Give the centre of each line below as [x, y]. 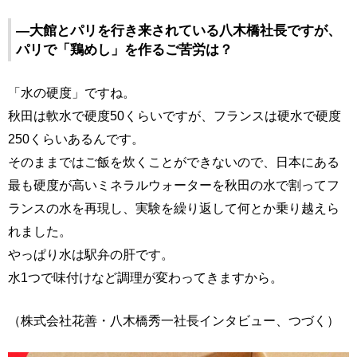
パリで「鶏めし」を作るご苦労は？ [124, 50]
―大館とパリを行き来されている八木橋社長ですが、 [178, 31]
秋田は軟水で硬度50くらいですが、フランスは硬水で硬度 [175, 116]
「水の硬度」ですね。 [72, 93]
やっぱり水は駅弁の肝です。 [91, 255]
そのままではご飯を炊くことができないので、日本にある [174, 162]
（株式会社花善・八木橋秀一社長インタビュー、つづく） [174, 321]
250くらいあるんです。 [76, 139]
